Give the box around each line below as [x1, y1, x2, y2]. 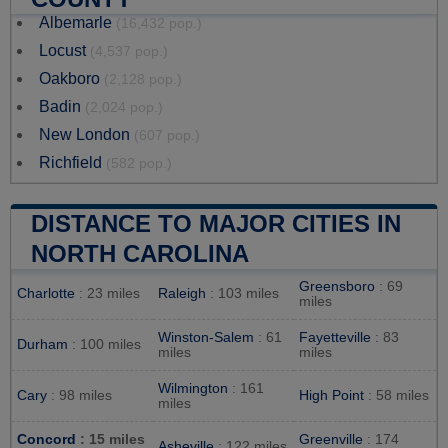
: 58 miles [364, 387, 429, 403]
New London [39, 125, 130, 143]
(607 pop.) [134, 127, 200, 143]
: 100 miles [68, 336, 141, 352]
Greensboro [299, 278, 375, 294]
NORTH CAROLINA [31, 239, 249, 267]
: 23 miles [75, 285, 140, 301]
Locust [39, 41, 86, 59]
